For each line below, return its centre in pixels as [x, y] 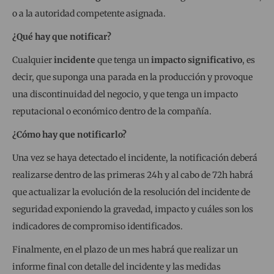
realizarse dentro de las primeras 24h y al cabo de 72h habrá [133, 175]
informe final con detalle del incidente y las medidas [117, 266]
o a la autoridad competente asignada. [89, 13]
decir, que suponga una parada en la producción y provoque [132, 77]
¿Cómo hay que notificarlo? [69, 134]
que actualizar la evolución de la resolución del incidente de [131, 192]
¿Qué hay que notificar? [62, 36]
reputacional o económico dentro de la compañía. [112, 111]
